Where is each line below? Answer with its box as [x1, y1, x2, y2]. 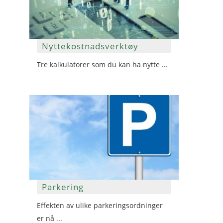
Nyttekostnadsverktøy [42, 40, 138, 52]
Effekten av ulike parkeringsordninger [37, 201, 163, 210]
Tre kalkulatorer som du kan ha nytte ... [37, 60, 168, 69]
